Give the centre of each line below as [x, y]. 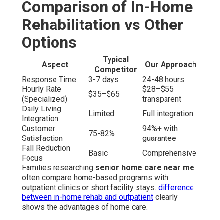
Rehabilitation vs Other [102, 24]
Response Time [49, 79]
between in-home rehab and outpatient [87, 197]
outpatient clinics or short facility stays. [90, 187]
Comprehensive [169, 153]
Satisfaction [42, 138]
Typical [115, 59]
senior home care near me [145, 167]
